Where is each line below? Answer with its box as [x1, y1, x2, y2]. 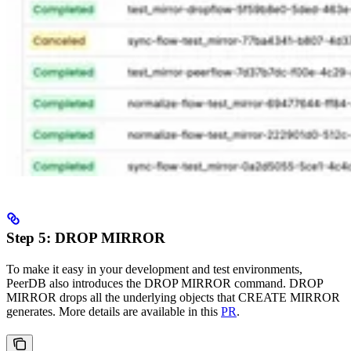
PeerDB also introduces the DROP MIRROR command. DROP [6, 276, 323, 290]
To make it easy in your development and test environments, [6, 262, 302, 276]
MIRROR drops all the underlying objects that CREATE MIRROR [6, 290, 340, 304]
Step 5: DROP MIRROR [6, 229, 165, 246]
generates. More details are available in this [6, 304, 221, 318]
